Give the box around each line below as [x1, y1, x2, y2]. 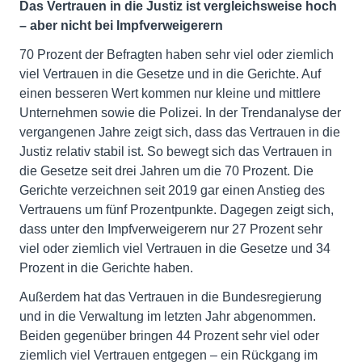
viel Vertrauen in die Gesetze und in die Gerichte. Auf [19, 67, 321, 81]
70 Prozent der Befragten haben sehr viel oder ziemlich [19, 48, 334, 61]
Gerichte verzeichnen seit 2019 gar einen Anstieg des [19, 183, 325, 197]
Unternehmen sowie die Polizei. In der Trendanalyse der [19, 106, 341, 120]
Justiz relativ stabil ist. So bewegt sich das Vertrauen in [19, 145, 332, 158]
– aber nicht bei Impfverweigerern [19, 19, 223, 32]
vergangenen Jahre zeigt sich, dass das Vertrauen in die [19, 125, 340, 139]
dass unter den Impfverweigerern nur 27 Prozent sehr [19, 222, 322, 236]
